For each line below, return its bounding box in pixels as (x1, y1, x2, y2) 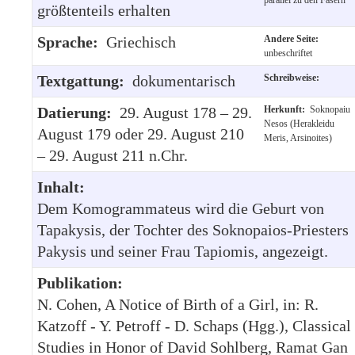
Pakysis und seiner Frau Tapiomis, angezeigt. (37, 242, 328, 260)
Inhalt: (37, 177, 85, 196)
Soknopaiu (310, 103, 350, 115)
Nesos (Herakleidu (264, 117, 334, 129)
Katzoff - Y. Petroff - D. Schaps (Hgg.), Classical (37, 316, 351, 334)
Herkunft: (264, 103, 310, 115)
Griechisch (106, 32, 176, 51)
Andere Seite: (264, 32, 323, 44)
